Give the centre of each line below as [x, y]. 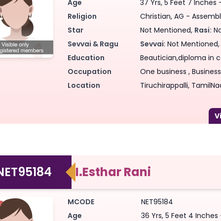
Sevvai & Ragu [93, 44]
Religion [82, 16]
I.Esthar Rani [113, 172]
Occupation [90, 71]
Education [86, 57]
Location [84, 85]
